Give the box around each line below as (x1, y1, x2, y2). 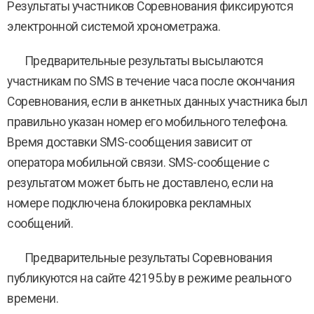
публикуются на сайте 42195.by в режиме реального (7, 271, 291, 285)
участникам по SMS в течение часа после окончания (7, 74, 294, 88)
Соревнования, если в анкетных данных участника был (7, 95, 307, 109)
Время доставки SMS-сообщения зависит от (7, 135, 252, 149)
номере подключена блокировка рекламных (7, 196, 251, 210)
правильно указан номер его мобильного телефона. (7, 115, 288, 129)
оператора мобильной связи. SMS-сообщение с (7, 156, 269, 170)
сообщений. (7, 217, 73, 231)
